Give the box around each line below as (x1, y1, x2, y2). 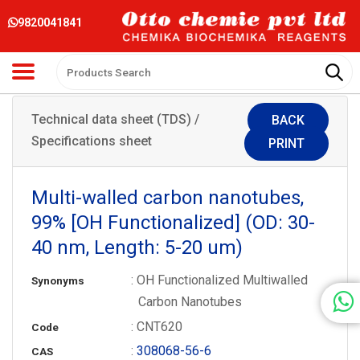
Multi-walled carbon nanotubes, (31, 186, 304, 209)
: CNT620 (131, 318, 183, 334)
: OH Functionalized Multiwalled (131, 272, 309, 288)
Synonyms (31, 274, 84, 287)
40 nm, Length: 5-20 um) (31, 235, 243, 259)
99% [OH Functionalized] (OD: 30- (31, 211, 315, 234)
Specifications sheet (31, 133, 152, 149)
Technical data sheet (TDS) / (31, 111, 199, 127)
